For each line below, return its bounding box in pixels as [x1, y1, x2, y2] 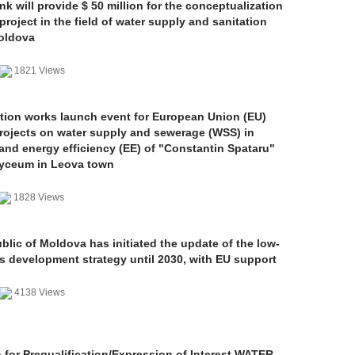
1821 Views [12, 65, 67, 76]
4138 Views [12, 287, 67, 298]
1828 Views [11, 192, 67, 203]
